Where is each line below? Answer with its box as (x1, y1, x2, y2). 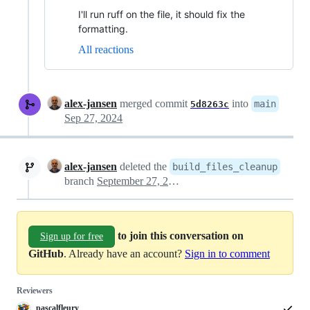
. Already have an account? (64, 248, 185, 260)
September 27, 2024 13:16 (168, 175, 179, 188)
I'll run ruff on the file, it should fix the (78, 8, 245, 21)
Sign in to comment (185, 248, 270, 260)
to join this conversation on (118, 230, 244, 241)
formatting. (78, 23, 128, 35)
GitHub (28, 248, 64, 260)
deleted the (117, 161, 170, 173)
